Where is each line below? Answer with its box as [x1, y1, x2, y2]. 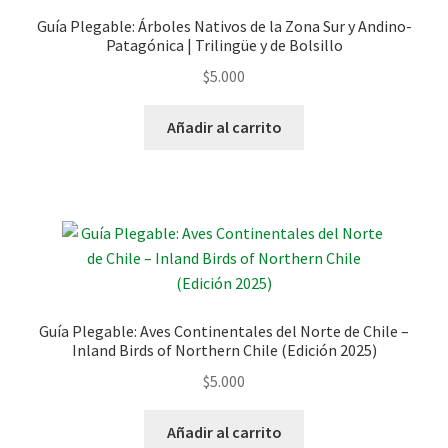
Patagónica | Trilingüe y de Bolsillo [105, 35, 343, 56]
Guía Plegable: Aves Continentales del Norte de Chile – [39, 321, 409, 342]
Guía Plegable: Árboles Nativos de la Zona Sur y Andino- [36, 16, 412, 37]
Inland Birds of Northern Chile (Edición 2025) [71, 340, 377, 361]
